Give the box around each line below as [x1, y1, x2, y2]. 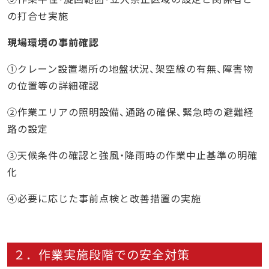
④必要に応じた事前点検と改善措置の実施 [7, 191, 201, 206]
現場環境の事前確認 [7, 35, 99, 50]
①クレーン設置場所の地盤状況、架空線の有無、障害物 [7, 61, 253, 76]
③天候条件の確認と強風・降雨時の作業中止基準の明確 [7, 148, 258, 163]
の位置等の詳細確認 [7, 78, 99, 93]
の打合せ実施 [7, 8, 68, 23]
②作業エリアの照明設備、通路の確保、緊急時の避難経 [7, 104, 254, 119]
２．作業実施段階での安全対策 [13, 246, 190, 264]
